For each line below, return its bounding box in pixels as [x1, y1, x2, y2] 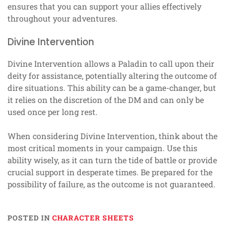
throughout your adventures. [8, 13, 118, 24]
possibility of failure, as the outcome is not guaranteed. [8, 178, 215, 189]
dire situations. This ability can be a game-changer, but [8, 82, 216, 93]
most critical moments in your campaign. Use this [8, 142, 197, 153]
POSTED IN [8, 212, 52, 222]
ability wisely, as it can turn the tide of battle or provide [8, 154, 217, 165]
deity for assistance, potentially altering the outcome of [8, 70, 217, 81]
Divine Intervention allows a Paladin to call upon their [8, 58, 214, 69]
